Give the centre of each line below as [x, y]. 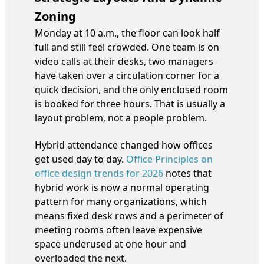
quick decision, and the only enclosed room [131, 89]
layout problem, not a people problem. [121, 118]
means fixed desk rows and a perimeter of [129, 215]
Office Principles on [169, 159]
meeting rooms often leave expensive [118, 230]
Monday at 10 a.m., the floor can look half [127, 33]
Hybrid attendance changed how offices [124, 145]
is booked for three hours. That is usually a [130, 103]
